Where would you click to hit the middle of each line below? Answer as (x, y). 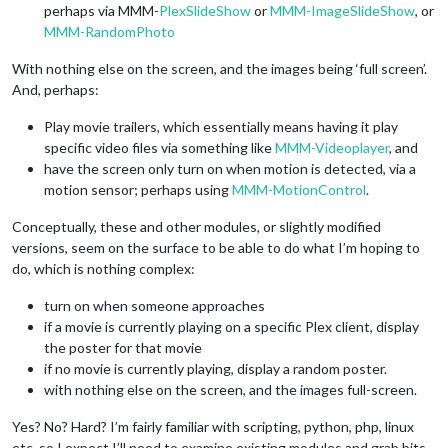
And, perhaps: (55, 89)
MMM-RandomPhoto (109, 31)
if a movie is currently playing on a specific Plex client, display (231, 326)
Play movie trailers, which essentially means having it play (221, 126)
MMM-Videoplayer (332, 147)
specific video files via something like (159, 147)
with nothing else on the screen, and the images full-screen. (230, 389)
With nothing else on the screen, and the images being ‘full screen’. (219, 68)
